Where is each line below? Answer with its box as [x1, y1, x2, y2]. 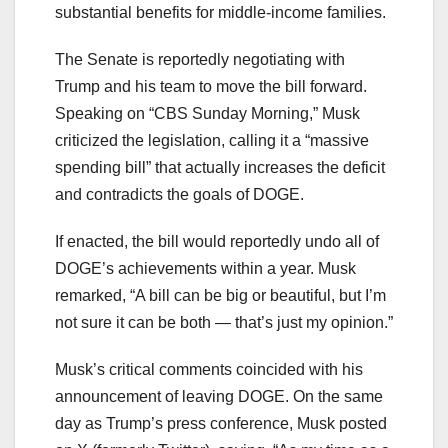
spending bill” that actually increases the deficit [55, 159, 385, 177]
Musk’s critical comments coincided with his [55, 361, 363, 379]
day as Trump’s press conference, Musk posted [55, 415, 387, 433]
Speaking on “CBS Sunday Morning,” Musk [55, 105, 360, 123]
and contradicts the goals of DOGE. [55, 186, 304, 204]
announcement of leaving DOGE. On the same [55, 388, 383, 406]
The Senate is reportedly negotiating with [55, 51, 345, 69]
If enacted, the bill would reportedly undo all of [55, 233, 379, 251]
